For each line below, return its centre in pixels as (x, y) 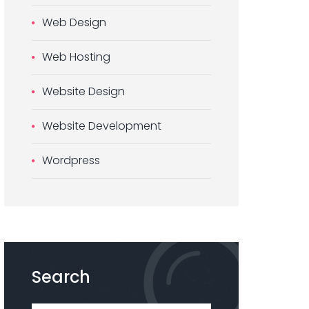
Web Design (74, 22)
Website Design (83, 91)
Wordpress (71, 160)
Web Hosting (76, 57)
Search (61, 277)
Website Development (102, 126)
